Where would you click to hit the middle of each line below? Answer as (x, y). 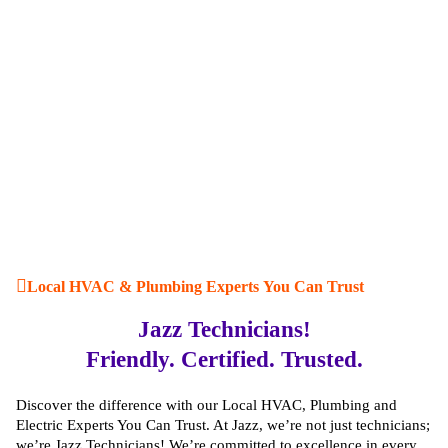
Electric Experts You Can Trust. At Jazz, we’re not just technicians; (223, 425)
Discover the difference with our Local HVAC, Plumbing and (206, 405)
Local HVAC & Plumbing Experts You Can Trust (195, 286)
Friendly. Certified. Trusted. (224, 360)
